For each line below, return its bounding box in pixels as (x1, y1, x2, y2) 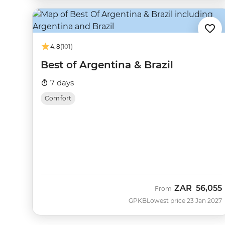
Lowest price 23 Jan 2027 (146, 196, 222, 204)
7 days (48, 78, 74, 87)
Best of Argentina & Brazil (41, 59, 173, 71)
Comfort (45, 94, 72, 102)
